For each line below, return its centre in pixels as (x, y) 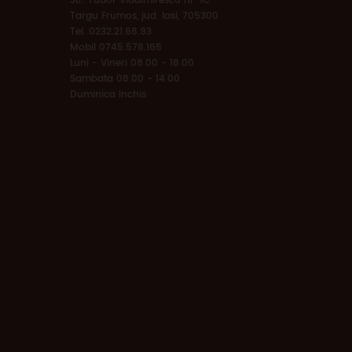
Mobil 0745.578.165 (116, 47)
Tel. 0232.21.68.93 (111, 31)
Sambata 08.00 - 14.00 (125, 79)
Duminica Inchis (108, 94)
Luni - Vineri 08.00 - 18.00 (132, 63)
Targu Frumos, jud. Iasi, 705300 (144, 16)
